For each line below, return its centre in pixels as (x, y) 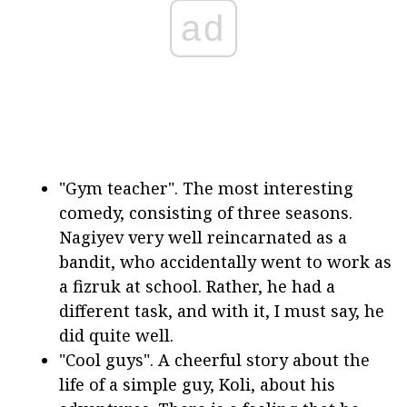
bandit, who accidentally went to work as (225, 261)
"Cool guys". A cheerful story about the (214, 359)
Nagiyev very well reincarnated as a (203, 237)
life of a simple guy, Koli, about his (197, 384)
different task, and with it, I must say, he (222, 310)
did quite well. (116, 335)
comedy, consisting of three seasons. (206, 212)
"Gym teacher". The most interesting (206, 188)
